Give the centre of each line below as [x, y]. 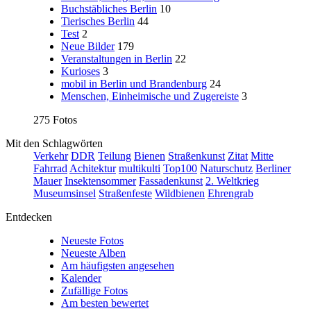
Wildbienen [180, 193]
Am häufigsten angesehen [118, 265]
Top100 [180, 168]
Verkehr [51, 155]
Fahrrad [50, 168]
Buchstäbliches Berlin [109, 8]
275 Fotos [55, 119]
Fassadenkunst [171, 180]
